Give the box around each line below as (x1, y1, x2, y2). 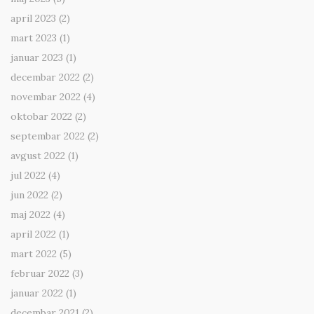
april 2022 (11, 228, 56, 241)
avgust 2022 (11, 149, 65, 163)
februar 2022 (11, 267, 69, 280)
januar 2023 (11, 51, 63, 64)
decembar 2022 (11, 71, 80, 84)
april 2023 (11, 12, 56, 25)
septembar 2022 (11, 130, 85, 143)
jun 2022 (11, 189, 48, 202)
